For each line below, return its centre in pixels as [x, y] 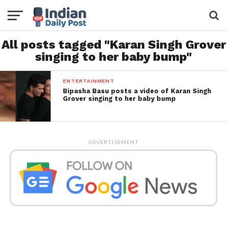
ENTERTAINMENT [89, 81]
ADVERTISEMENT [113, 142]
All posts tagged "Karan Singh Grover [113, 45]
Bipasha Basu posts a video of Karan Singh [137, 91]
